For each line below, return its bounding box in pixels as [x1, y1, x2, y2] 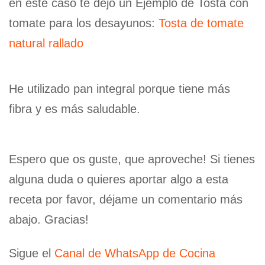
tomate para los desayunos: [9, 17, 159, 30]
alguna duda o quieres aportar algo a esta [9, 173, 228, 186]
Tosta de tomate [159, 17, 244, 30]
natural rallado [9, 37, 83, 50]
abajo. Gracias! [9, 213, 89, 227]
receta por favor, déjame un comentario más [9, 193, 243, 206]
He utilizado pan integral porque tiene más [9, 82, 230, 96]
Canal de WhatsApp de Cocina [54, 247, 215, 260]
